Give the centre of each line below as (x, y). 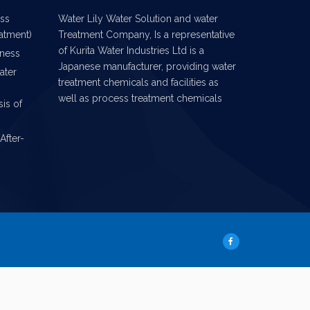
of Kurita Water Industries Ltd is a (131, 51)
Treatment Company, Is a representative (146, 35)
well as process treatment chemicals (140, 98)
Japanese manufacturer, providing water (147, 66)
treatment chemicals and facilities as (138, 82)
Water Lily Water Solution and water (138, 19)
